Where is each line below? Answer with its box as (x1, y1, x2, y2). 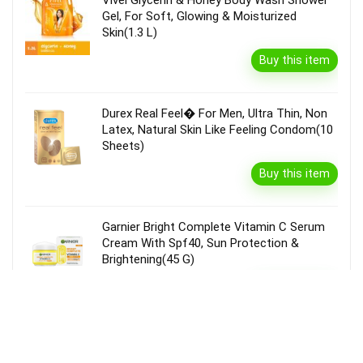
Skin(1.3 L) (102, 25, 157, 41)
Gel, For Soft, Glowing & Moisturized (102, 9, 297, 24)
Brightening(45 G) (102, 252, 194, 267)
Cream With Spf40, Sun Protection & (102, 236, 299, 251)
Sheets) (102, 139, 144, 154)
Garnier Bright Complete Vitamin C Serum (102, 220, 325, 235)
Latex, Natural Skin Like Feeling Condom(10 (102, 122, 333, 138)
